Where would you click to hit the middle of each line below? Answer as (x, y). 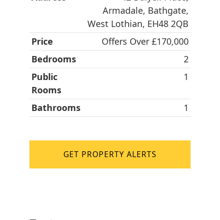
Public (44, 77)
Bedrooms (54, 59)
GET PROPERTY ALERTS (110, 154)
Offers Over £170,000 (145, 41)
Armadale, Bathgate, (146, 11)
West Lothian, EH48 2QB (138, 24)
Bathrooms (56, 108)
